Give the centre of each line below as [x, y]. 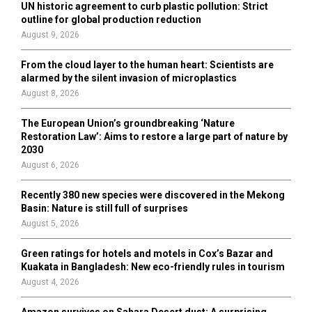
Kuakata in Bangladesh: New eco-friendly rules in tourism [153, 267]
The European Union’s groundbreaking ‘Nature [128, 124]
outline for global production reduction [111, 20]
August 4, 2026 [50, 282]
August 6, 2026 [50, 165]
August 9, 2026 [50, 35]
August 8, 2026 [50, 94]
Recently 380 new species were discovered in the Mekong [153, 195]
